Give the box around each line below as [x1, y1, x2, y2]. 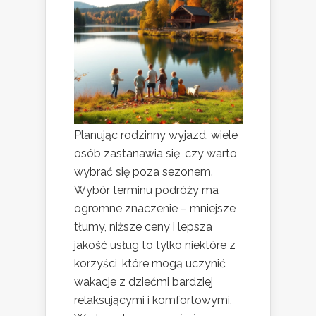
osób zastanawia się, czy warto [74, 146, 237, 160]
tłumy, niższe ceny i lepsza [74, 219, 212, 233]
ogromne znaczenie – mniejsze [74, 201, 236, 215]
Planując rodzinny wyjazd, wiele [74, 128, 238, 142]
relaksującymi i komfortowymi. [74, 293, 232, 307]
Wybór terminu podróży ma [74, 183, 219, 197]
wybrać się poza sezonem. [74, 164, 213, 178]
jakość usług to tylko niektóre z [74, 238, 236, 252]
